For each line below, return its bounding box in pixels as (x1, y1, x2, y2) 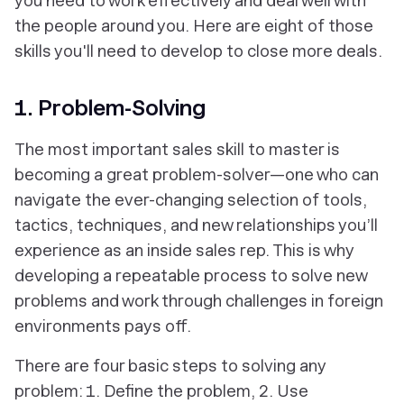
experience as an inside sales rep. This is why (14, 241, 353, 260)
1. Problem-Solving (14, 95, 206, 121)
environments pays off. (14, 317, 191, 335)
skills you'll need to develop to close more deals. (14, 41, 382, 60)
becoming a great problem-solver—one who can (14, 165, 379, 184)
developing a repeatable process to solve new (14, 266, 367, 285)
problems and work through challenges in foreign (14, 291, 383, 310)
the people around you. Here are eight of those (14, 16, 373, 35)
